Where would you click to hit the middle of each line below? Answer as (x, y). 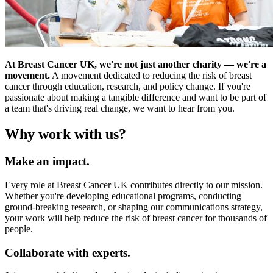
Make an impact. (47, 161)
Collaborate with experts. (68, 252)
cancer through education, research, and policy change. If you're (128, 87)
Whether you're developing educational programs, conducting (123, 196)
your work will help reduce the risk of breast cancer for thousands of (136, 218)
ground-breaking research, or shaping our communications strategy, (134, 207)
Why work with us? (67, 134)
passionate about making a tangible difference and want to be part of (136, 97)
